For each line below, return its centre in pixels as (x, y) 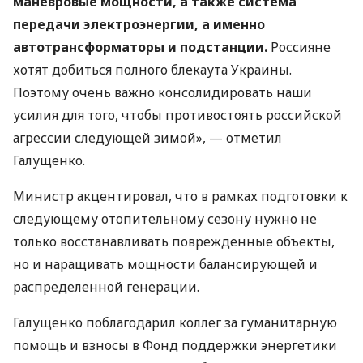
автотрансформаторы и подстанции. (140, 47)
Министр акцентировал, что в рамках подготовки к (180, 196)
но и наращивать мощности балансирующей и (165, 264)
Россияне (299, 47)
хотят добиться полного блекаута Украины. (152, 70)
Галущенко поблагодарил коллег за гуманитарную (175, 322)
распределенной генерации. (106, 287)
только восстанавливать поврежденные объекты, (174, 241)
